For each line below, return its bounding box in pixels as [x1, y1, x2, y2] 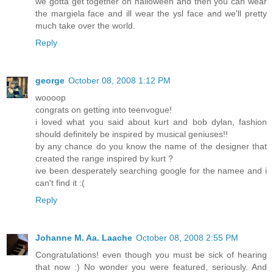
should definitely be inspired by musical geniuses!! [35, 129, 228, 139]
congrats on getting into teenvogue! [35, 104, 172, 115]
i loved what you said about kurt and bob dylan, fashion [35, 116, 267, 127]
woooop [35, 92, 66, 102]
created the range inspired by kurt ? [35, 153, 173, 163]
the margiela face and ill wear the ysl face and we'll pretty [35, 8, 267, 18]
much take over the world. [35, 20, 135, 30]
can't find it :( [35, 177, 85, 188]
